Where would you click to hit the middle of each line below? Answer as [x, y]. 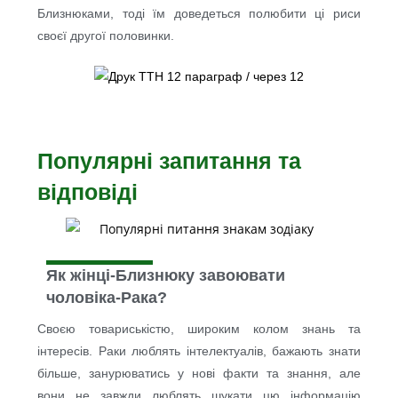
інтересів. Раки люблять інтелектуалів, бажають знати [199, 351]
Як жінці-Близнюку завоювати [166, 276]
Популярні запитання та [170, 160]
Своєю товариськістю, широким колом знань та [199, 329]
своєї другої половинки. [106, 35]
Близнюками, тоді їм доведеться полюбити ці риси [199, 13]
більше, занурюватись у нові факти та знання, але [199, 374]
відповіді [88, 191]
